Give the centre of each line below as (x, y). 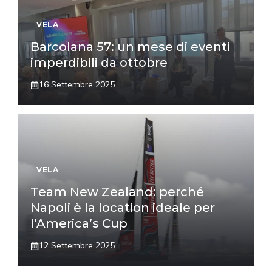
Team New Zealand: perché (117, 192)
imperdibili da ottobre (99, 63)
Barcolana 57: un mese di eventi (130, 47)
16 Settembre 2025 (77, 85)
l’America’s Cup (79, 224)
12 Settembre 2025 (77, 246)
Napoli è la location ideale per (123, 208)
